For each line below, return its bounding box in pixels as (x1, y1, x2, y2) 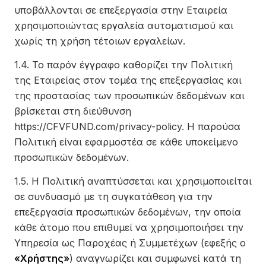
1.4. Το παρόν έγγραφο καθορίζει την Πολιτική (14, 59, 233, 71)
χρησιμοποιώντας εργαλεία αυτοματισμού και (14, 20, 233, 31)
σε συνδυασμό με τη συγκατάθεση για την (14, 191, 213, 202)
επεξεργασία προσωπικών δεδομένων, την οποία (14, 206, 241, 218)
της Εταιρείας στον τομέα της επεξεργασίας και (14, 74, 242, 86)
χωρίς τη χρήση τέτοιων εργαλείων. (14, 35, 185, 47)
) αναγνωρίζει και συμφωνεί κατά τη (69, 252, 241, 264)
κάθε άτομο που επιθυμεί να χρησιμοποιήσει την (14, 221, 243, 233)
